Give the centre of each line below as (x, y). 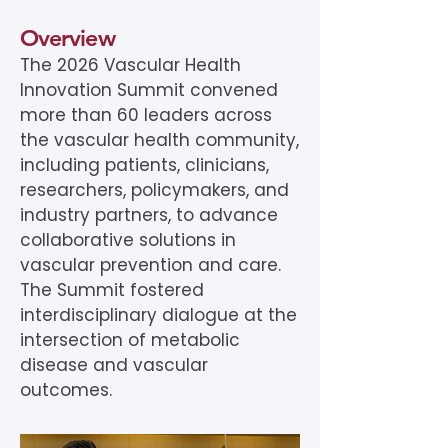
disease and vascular (114, 365)
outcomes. (66, 390)
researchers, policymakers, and (154, 190)
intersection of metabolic (130, 340)
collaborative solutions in (128, 240)
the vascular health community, (159, 140)
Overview (67, 38)
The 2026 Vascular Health (130, 65)
